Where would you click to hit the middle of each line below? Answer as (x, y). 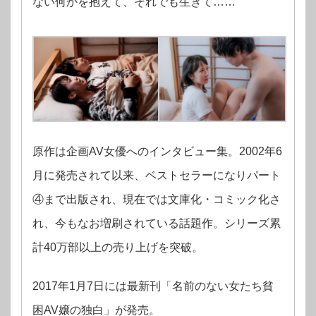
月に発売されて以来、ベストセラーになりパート (157, 176)
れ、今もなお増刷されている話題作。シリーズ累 (157, 224)
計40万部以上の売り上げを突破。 (118, 248)
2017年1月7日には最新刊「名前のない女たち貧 (153, 286)
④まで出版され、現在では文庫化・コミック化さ (157, 200)
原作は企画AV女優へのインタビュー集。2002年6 (157, 152)
